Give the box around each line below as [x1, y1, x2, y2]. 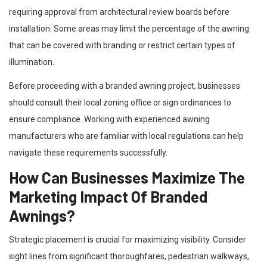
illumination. [9, 57, 54, 67]
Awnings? [9, 206, 75, 225]
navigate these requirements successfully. [9, 147, 167, 157]
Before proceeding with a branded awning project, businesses [9, 80, 240, 91]
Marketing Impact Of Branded [9, 187, 207, 206]
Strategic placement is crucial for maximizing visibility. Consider [9, 234, 246, 244]
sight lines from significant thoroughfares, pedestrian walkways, [9, 251, 249, 261]
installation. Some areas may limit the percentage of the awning [9, 23, 249, 33]
